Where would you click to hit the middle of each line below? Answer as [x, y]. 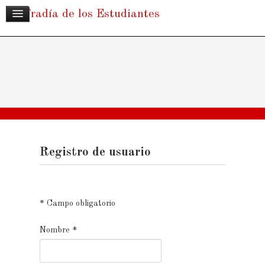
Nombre [54, 230]
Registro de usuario [95, 152]
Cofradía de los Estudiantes [86, 14]
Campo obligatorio [80, 203]
